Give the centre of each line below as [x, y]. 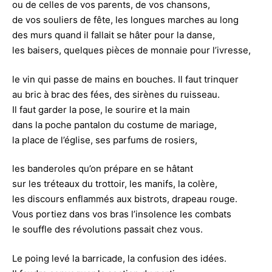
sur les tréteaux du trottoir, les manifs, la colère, [115, 184]
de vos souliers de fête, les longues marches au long [125, 20]
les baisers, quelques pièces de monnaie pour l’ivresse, [131, 50]
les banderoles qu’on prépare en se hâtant [103, 168]
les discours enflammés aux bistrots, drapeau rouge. [125, 199]
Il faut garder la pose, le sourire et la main [101, 109]
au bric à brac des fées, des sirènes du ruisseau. [116, 94]
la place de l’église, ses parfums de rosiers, [105, 140]
